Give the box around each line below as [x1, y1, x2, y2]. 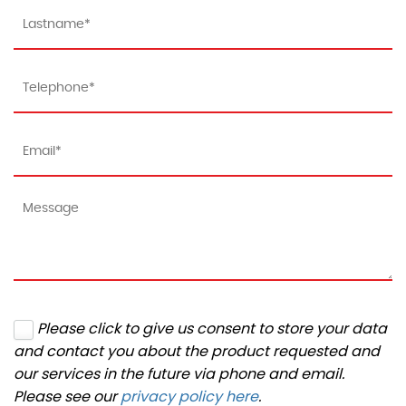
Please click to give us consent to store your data [37, 318, 387, 339]
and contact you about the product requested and [14, 341, 380, 362]
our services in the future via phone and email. [14, 363, 344, 384]
